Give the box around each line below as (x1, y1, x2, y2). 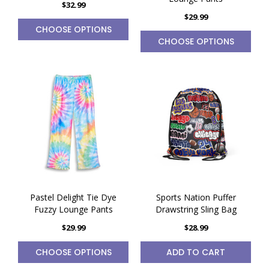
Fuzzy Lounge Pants (34, 204, 113, 215)
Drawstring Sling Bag (155, 204, 237, 215)
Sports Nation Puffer (156, 192, 236, 203)
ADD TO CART (166, 246, 225, 258)
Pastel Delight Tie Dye (30, 192, 116, 203)
